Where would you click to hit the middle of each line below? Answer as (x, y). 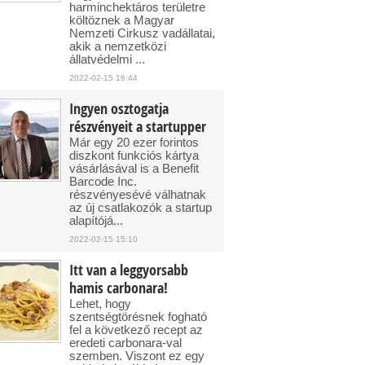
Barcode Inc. (103, 181)
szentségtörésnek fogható (138, 317)
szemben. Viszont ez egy (137, 356)
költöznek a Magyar (122, 20)
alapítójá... (96, 220)
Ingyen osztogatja (119, 109)
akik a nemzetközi (118, 46)
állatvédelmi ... (107, 59)
